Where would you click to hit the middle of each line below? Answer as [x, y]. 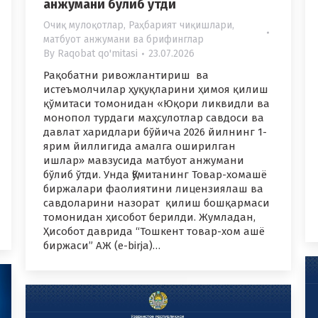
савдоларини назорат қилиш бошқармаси [157, 203]
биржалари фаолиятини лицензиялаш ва [153, 189]
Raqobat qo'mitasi [98, 54]
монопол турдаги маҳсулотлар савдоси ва [154, 118]
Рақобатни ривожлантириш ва [126, 76]
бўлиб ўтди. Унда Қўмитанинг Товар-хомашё [155, 175]
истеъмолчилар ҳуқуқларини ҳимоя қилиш [156, 90]
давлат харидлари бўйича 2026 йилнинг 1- [155, 132]
